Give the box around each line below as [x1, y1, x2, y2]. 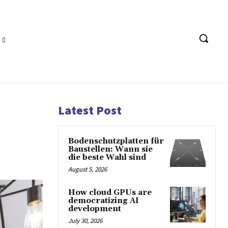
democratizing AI [68, 196, 139, 206]
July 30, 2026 [68, 216, 102, 225]
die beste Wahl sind [68, 153, 146, 162]
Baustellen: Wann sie [68, 145, 153, 154]
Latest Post [58, 102, 122, 118]
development [68, 204, 121, 214]
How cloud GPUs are [68, 188, 152, 197]
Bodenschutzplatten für [68, 136, 164, 146]
